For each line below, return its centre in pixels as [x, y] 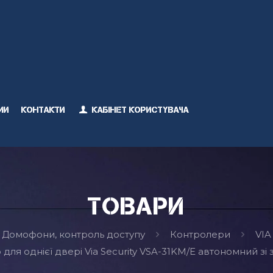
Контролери [200, 234]
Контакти [44, 110]
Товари [136, 206]
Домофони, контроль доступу [74, 234]
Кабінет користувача [139, 110]
